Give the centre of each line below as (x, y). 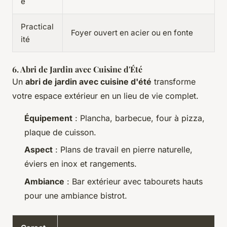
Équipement (48, 118)
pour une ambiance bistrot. (76, 195)
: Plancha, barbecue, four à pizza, (139, 118)
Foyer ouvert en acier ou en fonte (132, 32)
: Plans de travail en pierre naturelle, (123, 150)
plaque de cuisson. (60, 132)
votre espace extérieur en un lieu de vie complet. (105, 96)
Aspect (39, 150)
